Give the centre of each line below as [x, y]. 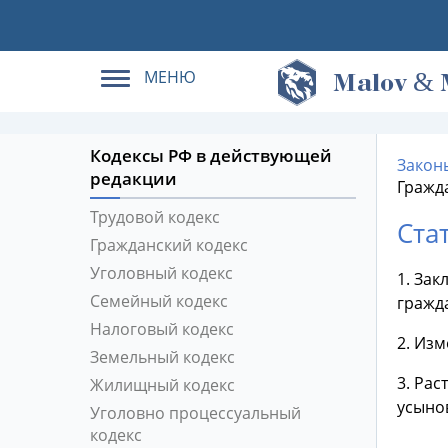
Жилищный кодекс [162, 385]
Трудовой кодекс [154, 217]
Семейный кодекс [158, 301]
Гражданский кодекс [168, 245]
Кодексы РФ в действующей [210, 155]
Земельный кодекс [162, 357]
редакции [133, 178]
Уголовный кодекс [161, 273]
